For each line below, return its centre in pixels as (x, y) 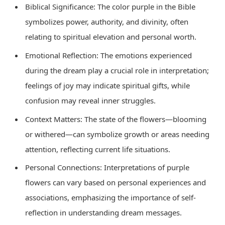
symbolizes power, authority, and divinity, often (107, 22)
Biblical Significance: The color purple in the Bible (110, 7)
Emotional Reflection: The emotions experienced (108, 55)
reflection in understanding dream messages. (103, 213)
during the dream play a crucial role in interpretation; (117, 71)
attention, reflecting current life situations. (98, 149)
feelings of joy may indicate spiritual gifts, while (107, 86)
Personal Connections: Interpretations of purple (107, 167)
